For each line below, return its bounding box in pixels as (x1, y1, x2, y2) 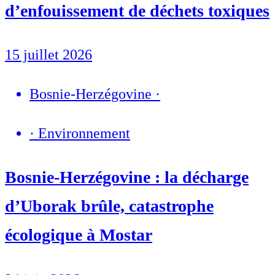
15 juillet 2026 (5, 47, 92, 63)
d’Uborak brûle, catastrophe (5, 196, 214, 216)
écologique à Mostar (5, 225, 152, 245)
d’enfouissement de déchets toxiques (5, 1, 269, 21)
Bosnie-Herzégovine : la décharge (5, 168, 249, 187)
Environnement (38, 125, 130, 142)
